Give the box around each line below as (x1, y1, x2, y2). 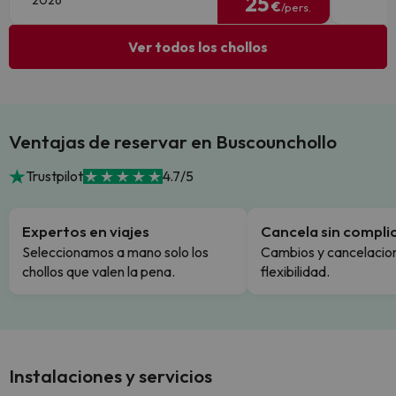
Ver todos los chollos (128, 38, 268, 57)
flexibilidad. (261, 263, 330, 281)
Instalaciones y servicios (9, 364, 212, 388)
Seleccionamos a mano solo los (22, 243, 209, 262)
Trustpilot (26, 167, 84, 186)
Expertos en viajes (22, 222, 149, 241)
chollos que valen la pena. (22, 263, 175, 281)
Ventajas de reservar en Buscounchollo (9, 130, 337, 154)
